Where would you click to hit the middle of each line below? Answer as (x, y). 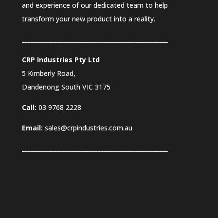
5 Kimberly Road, (48, 73)
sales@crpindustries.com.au (88, 127)
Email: (33, 127)
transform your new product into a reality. (88, 18)
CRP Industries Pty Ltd (61, 59)
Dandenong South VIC (58, 87)
